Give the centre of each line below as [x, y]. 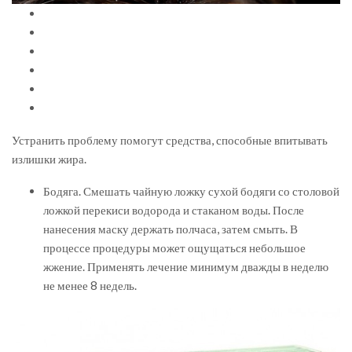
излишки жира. [49, 159]
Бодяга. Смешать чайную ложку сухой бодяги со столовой [191, 191]
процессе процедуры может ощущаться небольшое [174, 248]
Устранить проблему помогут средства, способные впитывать [170, 140]
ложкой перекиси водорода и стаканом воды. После [174, 210]
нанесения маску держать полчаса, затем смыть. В [170, 229]
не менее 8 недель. [90, 286]
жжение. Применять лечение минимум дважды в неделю [186, 267]
